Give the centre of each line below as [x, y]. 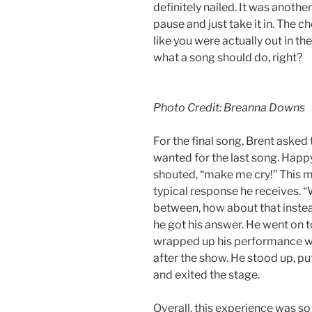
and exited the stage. [208, 275]
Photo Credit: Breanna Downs [229, 108]
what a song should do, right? [229, 58]
